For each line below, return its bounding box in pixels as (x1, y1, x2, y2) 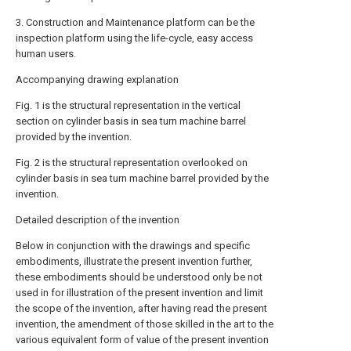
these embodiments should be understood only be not (16, 271, 262, 283)
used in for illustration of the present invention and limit (16, 287, 263, 299)
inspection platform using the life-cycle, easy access (16, 32, 253, 44)
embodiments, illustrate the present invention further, (16, 255, 252, 267)
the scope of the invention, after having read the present (16, 302, 267, 314)
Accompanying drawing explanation (16, 74, 179, 85)
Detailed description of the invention (16, 214, 179, 226)
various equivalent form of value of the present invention (16, 334, 269, 346)
